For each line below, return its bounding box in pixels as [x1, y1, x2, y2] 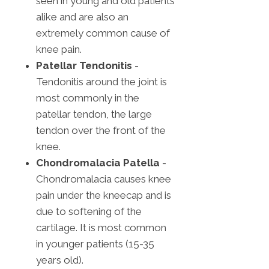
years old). [36, 254, 83, 267]
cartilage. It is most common [36, 222, 166, 234]
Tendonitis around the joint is [36, 76, 167, 88]
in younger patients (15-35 [36, 238, 154, 250]
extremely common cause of [36, 27, 170, 40]
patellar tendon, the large [36, 108, 152, 121]
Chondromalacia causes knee [36, 173, 171, 186]
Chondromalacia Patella [36, 157, 160, 169]
